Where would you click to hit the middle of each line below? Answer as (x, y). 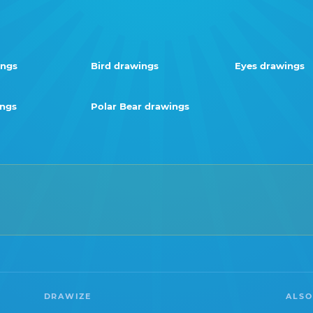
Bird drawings (125, 66)
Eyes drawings (270, 66)
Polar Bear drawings (140, 106)
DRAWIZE (67, 296)
